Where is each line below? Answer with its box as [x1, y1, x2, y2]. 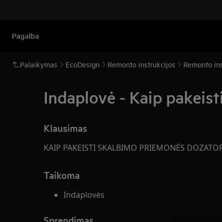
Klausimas [44, 121, 87, 134]
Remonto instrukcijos [108, 59, 175, 69]
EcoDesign [65, 59, 100, 69]
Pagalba [12, 30, 39, 41]
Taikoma [44, 168, 80, 181]
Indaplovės [63, 189, 105, 200]
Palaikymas [20, 59, 57, 69]
